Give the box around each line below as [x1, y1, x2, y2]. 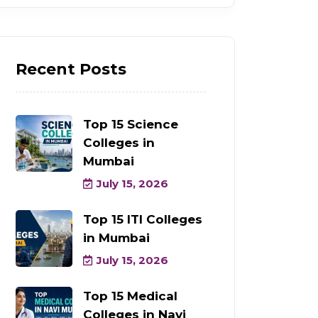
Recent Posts [16, 59, 126, 79]
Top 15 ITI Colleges [83, 212, 202, 226]
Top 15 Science [83, 116, 178, 131]
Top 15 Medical [83, 288, 177, 303]
